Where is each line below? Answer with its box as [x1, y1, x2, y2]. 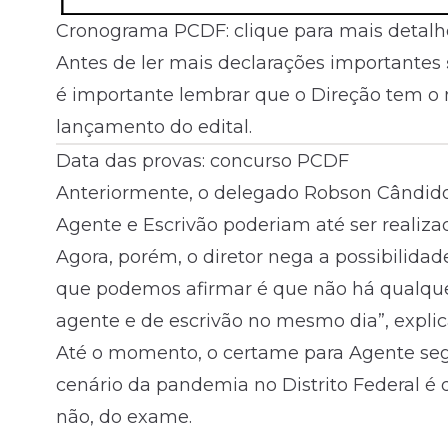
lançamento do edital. [56, 116, 252, 139]
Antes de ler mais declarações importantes [56, 52, 446, 75]
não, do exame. [56, 406, 192, 429]
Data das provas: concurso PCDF [56, 150, 349, 173]
